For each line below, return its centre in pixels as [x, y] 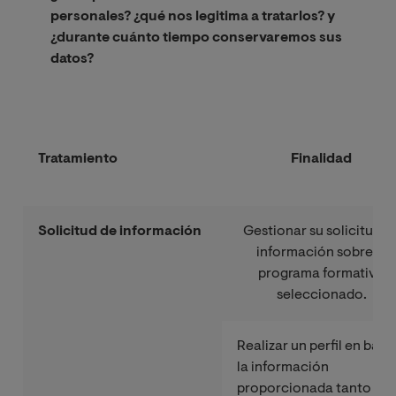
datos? [72, 59]
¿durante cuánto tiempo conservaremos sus [196, 38]
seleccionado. [321, 295]
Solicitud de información [120, 231]
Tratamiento [78, 159]
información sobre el [321, 252]
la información [283, 367]
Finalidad [321, 159]
